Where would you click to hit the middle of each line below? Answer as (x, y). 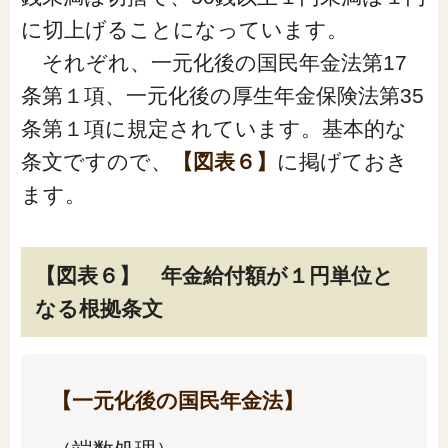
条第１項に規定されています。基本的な (213, 128)
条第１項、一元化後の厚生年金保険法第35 (222, 95)
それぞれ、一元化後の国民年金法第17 (213, 62)
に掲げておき (342, 161)
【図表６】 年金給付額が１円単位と (214, 275)
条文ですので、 (96, 161)
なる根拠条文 (98, 308)
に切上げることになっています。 (184, 29)
